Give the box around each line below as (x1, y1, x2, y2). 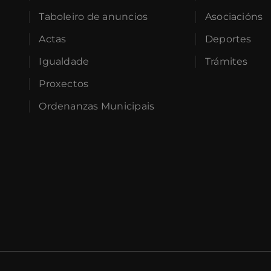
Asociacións (204, 11, 263, 23)
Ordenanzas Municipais (39, 100, 155, 113)
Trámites (204, 56, 248, 68)
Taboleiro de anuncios (39, 11, 148, 23)
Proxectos (39, 78, 89, 90)
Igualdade (39, 56, 90, 68)
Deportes (204, 33, 252, 45)
